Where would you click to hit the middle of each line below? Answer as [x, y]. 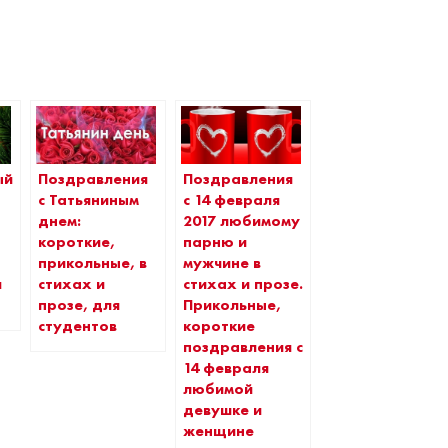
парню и [215, 241]
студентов [78, 325]
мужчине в [222, 262]
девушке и [223, 409]
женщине [219, 430]
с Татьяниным [89, 199]
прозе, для [79, 304]
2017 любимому [242, 220]
